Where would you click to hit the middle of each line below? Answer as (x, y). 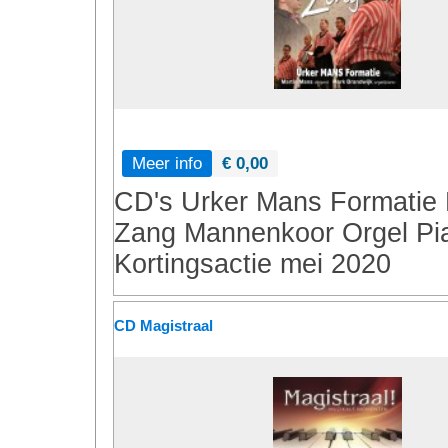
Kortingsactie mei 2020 (252, 264)
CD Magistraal (163, 325)
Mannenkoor (259, 233)
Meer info (167, 163)
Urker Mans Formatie (309, 202)
